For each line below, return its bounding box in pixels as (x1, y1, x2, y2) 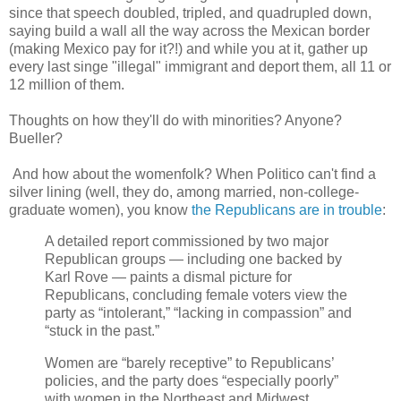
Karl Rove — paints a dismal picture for (45, 269, 292, 286)
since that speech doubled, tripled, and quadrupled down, (9, 4, 371, 21)
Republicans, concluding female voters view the (45, 287, 347, 303)
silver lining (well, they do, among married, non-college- (9, 183, 359, 200)
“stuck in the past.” (45, 323, 159, 339)
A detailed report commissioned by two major (45, 234, 328, 250)
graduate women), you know (9, 201, 192, 218)
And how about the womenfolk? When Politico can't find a (9, 166, 376, 182)
